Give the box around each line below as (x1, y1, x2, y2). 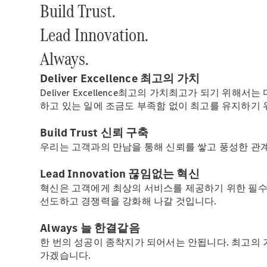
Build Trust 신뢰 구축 (40, 125, 149, 140)
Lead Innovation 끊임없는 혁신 (40, 166, 200, 181)
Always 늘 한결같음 (40, 221, 140, 235)
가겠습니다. (40, 249, 91, 262)
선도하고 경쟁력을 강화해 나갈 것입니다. (40, 195, 217, 207)
